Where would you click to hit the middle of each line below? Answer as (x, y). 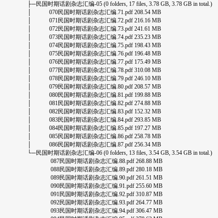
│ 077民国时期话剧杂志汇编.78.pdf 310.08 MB (94, 70)
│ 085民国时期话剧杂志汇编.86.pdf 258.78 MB (94, 136)
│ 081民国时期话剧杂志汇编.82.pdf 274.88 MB (94, 103)
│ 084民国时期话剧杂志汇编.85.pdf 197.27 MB (94, 128)
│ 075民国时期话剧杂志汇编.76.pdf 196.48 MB (94, 54)
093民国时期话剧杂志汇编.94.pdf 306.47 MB (95, 211)
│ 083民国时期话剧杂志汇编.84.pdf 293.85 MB (94, 120)
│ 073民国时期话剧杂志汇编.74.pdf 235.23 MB (94, 37)
